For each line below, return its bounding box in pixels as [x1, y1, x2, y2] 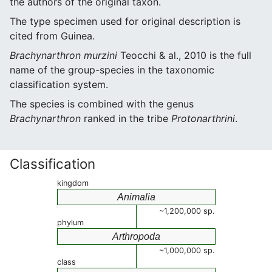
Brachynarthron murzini [10, 49, 117, 61]
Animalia [117, 192, 155, 202]
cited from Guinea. [10, 30, 95, 42]
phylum [57, 218, 84, 227]
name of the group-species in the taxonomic [10, 64, 214, 76]
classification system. [10, 78, 108, 90]
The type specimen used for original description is [10, 15, 240, 27]
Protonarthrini [171, 112, 235, 124]
